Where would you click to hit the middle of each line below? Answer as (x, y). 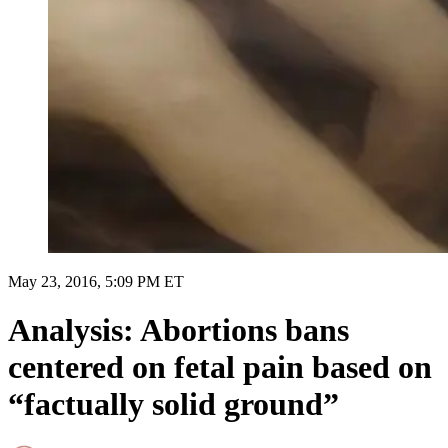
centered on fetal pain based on (220, 367)
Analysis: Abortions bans (178, 330)
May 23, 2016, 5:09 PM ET (96, 281)
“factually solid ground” (173, 404)
